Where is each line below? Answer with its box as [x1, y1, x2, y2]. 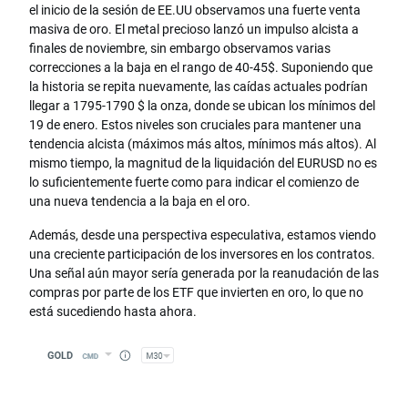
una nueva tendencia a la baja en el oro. [29, 192, 250, 210]
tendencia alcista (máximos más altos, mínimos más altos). [29, 135, 365, 153]
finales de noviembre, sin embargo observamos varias [29, 39, 331, 57]
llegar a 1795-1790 [29, 97, 138, 115]
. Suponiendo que [275, 58, 372, 76]
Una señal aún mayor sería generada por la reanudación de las [29, 264, 379, 282]
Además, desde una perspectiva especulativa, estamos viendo [29, 226, 376, 244]
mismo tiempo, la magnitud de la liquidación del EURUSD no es [29, 154, 377, 172]
